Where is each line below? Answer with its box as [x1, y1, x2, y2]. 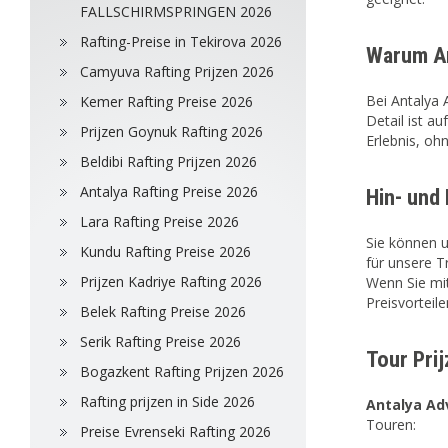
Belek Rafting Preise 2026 [80, 302, 246, 321]
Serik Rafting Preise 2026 [80, 332, 241, 351]
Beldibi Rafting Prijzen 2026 [80, 152, 257, 171]
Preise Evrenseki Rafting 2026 [80, 422, 271, 441]
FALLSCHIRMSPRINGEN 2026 [80, 2, 272, 21]
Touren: [366, 415, 416, 434]
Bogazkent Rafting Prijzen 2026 [80, 362, 284, 381]
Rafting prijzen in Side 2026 [80, 392, 255, 411]
